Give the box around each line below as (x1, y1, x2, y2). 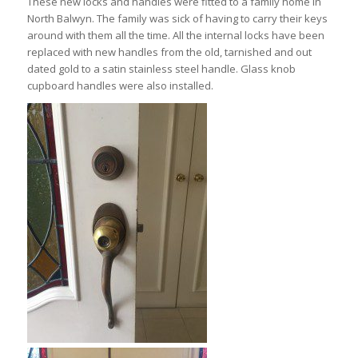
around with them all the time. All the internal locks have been (26, 28, 324, 43)
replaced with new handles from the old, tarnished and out (26, 45, 312, 60)
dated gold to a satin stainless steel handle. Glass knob (26, 62, 296, 77)
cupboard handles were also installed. (26, 78, 213, 93)
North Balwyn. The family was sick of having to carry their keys (26, 11, 328, 26)
